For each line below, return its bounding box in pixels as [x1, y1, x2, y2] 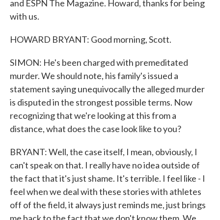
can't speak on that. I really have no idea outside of [10, 160, 200, 170]
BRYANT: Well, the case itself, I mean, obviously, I [10, 146, 197, 157]
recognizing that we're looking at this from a [10, 110, 176, 121]
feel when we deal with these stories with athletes [10, 186, 201, 197]
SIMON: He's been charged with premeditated [10, 57, 188, 68]
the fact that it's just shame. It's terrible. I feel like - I [10, 173, 205, 184]
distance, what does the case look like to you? [10, 123, 181, 134]
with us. [10, 11, 39, 22]
